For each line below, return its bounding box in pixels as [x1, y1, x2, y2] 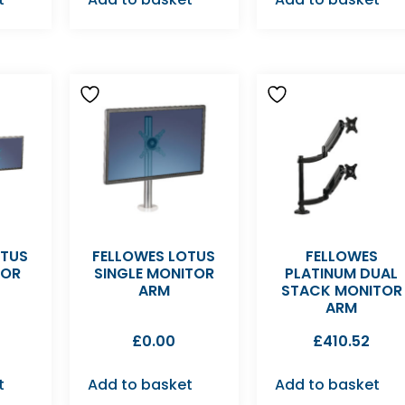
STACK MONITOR [280, 279, 402, 301]
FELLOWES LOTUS [92, 245, 216, 267]
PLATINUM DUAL [285, 262, 399, 284]
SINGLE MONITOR [93, 262, 214, 284]
